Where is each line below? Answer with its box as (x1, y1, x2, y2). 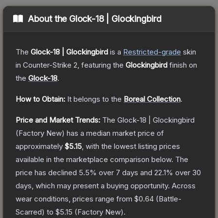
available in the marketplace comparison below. (16, 154, 173, 164)
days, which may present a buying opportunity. (16, 181, 170, 190)
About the (27, 13, 70, 24)
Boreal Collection (124, 94, 181, 104)
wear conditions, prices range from (16, 194, 134, 203)
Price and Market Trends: (16, 115, 100, 125)
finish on (167, 60, 197, 70)
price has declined (16, 167, 79, 177)
